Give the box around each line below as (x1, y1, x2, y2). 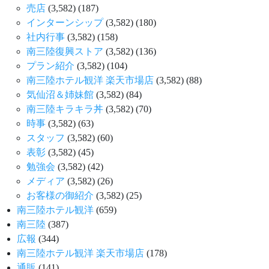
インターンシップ (26, 17, 103, 28)
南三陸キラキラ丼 (26, 103, 103, 114)
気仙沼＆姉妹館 (26, 89, 94, 100)
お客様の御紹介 (26, 190, 94, 201)
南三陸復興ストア (26, 46, 103, 56)
